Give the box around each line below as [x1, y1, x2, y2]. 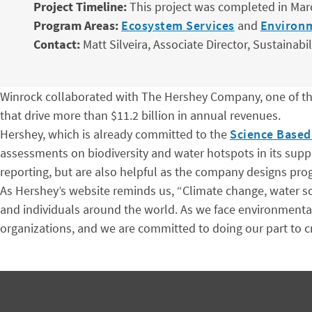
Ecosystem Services [121, 17, 235, 33]
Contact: [33, 36, 80, 52]
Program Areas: [33, 17, 118, 33]
